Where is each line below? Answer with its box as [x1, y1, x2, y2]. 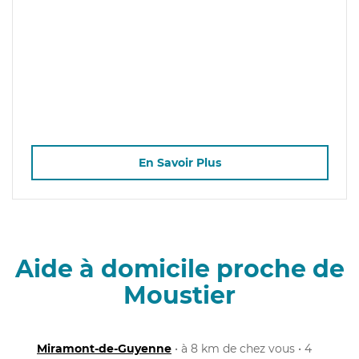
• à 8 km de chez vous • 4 [171, 341, 312, 356]
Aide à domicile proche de [14, 253, 345, 284]
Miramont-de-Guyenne [37, 341, 171, 356]
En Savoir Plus [138, 155, 221, 171]
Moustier [123, 280, 236, 310]
